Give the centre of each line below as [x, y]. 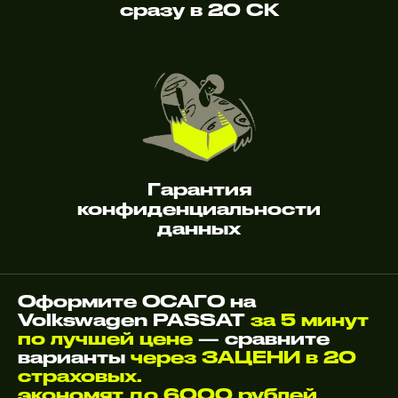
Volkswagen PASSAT [134, 319]
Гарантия [199, 189]
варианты [74, 357]
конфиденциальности [199, 208]
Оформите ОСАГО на [137, 301]
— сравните [261, 338]
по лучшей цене [105, 338]
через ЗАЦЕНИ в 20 [243, 357]
